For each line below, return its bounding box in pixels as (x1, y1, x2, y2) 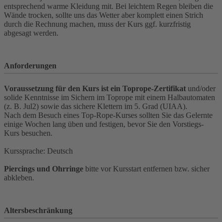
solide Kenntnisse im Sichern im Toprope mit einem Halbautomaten (4, 93, 215, 102)
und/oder (186, 84, 216, 93)
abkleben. (4, 173, 34, 182)
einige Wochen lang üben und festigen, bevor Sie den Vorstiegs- (4, 119, 204, 128)
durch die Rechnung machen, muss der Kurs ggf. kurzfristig (4, 19, 191, 28)
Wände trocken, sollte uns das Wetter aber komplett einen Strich (4, 10, 203, 19)
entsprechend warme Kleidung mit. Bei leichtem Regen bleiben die (4, 1, 213, 10)
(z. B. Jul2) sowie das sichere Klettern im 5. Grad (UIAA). (4, 102, 189, 111)
